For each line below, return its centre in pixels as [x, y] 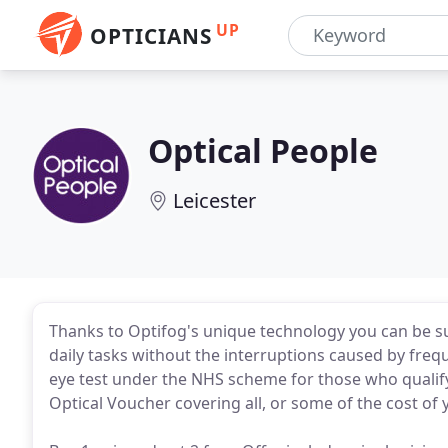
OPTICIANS [151, 36]
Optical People [263, 150]
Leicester [214, 200]
